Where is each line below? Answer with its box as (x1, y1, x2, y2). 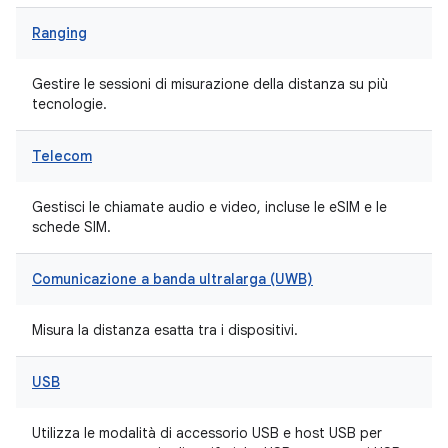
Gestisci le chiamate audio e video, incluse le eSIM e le (32, 198, 387, 216)
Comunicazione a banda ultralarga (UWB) (32, 270, 313, 288)
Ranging (32, 24, 87, 42)
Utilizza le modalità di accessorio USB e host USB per (32, 424, 382, 442)
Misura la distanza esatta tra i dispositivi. (32, 321, 298, 339)
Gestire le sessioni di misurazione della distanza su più (32, 75, 388, 93)
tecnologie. (32, 95, 107, 113)
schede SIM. (32, 218, 111, 236)
